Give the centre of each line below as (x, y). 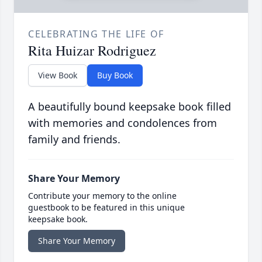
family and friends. (74, 139)
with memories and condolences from (123, 123)
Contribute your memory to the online (102, 196)
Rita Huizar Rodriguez (92, 51)
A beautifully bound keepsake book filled (130, 107)
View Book (58, 75)
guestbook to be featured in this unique (106, 208)
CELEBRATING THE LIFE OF (96, 34)
